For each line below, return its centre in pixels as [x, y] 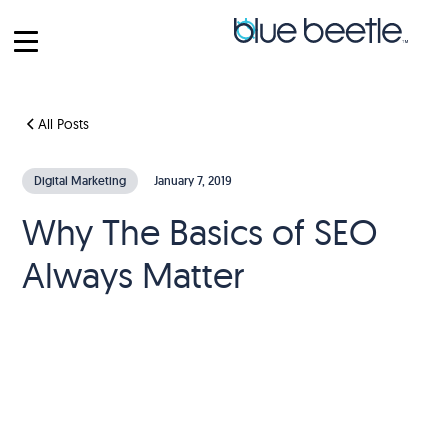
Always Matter [134, 274]
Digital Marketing [80, 180]
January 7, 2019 [193, 180]
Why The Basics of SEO [200, 231]
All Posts [64, 124]
